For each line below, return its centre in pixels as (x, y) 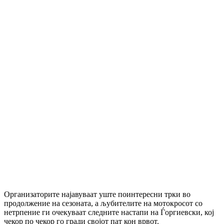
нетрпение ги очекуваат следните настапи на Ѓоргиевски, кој (109, 212)
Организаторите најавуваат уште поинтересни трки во (97, 194)
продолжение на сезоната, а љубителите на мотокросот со (103, 203)
